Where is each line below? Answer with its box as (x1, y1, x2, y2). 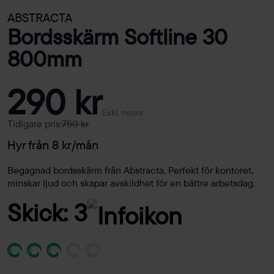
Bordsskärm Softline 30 (7, 23, 228, 51)
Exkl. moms (102, 107, 143, 119)
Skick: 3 (7, 197, 87, 228)
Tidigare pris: (7, 117, 62, 130)
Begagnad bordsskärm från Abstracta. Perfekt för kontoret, (7, 164, 253, 177)
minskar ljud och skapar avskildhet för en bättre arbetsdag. (7, 177, 255, 190)
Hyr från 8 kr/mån (7, 137, 98, 153)
